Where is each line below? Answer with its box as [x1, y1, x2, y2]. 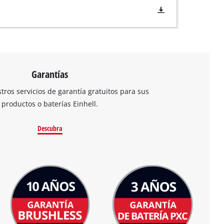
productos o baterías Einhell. [1, 98, 98, 108]
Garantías [31, 66, 68, 81]
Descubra [37, 123, 62, 133]
